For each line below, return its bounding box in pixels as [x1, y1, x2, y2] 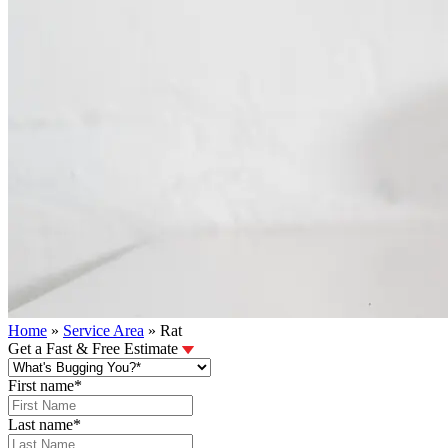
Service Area [63, 322, 144, 339]
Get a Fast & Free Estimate [8, 340, 182, 357]
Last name [8, 416, 73, 433]
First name [8, 377, 74, 394]
